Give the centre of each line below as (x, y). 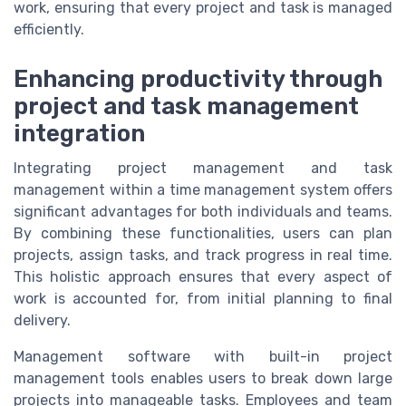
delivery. (42, 320)
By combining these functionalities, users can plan (203, 233)
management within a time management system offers (203, 189)
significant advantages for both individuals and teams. (203, 211)
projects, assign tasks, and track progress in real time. (203, 255)
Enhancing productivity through (198, 78)
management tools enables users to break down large (203, 378)
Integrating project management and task (203, 168)
